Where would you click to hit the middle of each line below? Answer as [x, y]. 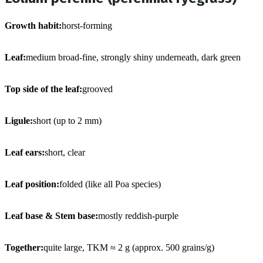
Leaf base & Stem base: [51, 215]
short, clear [65, 152]
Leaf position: [32, 184]
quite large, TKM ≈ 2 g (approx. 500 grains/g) [129, 247]
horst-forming [87, 25]
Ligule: [19, 120]
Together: [24, 247]
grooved [97, 89]
